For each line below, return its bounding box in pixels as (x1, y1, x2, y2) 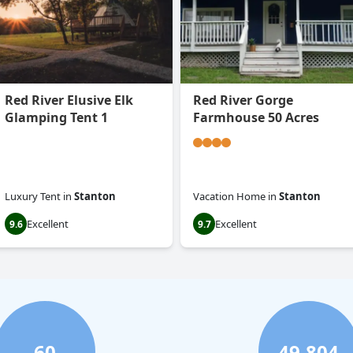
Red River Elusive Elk (5, 91, 133, 110)
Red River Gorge (193, 91, 293, 110)
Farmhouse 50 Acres (193, 109, 319, 127)
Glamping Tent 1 (5, 109, 108, 127)
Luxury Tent (5, 189, 61, 204)
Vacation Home (193, 189, 266, 204)
